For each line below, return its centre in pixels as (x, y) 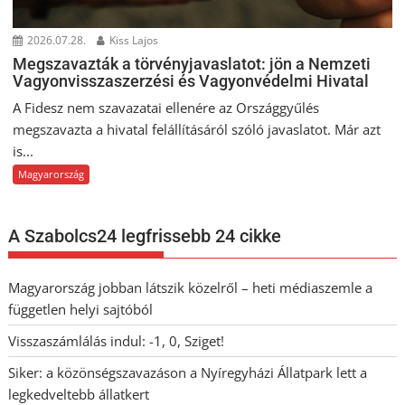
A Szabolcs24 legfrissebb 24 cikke (145, 235)
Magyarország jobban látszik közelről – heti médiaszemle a (191, 287)
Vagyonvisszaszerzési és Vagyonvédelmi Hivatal (191, 80)
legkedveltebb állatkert (79, 394)
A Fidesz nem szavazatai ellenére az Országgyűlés (166, 107)
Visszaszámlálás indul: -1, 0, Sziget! (117, 340)
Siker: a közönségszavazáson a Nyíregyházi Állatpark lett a (188, 372)
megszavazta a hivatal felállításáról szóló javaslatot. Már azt (197, 129)
